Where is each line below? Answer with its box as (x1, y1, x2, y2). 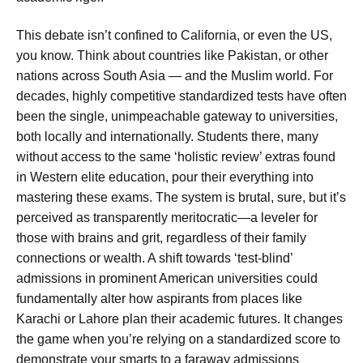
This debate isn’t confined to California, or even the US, (16, 28, 332, 43)
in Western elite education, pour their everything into (16, 170, 314, 185)
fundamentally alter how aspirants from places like (16, 292, 302, 306)
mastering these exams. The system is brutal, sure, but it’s (16, 190, 346, 205)
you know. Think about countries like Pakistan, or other (16, 49, 328, 63)
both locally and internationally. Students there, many (16, 130, 318, 144)
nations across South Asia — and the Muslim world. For (16, 69, 333, 83)
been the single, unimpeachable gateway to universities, (16, 109, 338, 124)
